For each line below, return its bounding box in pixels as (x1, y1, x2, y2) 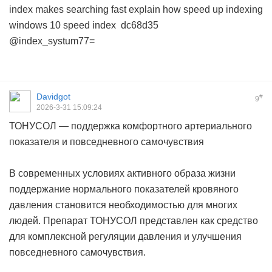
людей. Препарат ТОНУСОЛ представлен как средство (9, 216, 258, 226)
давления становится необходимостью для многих (9, 200, 237, 211)
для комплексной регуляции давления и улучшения (9, 231, 242, 242)
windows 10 (9, 20, 61, 31)
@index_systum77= (9, 36, 95, 47)
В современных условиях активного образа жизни (9, 168, 236, 179)
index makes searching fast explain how (9, 4, 181, 15)
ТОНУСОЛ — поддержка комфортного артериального (9, 121, 252, 132)
